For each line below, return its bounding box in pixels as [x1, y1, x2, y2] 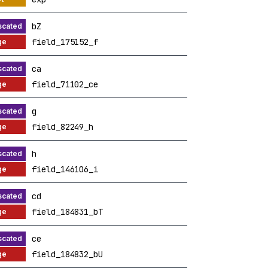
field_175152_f [32, 36, 98, 47]
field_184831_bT [32, 206, 103, 217]
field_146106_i [32, 163, 98, 175]
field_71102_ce [32, 78, 98, 90]
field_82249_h [32, 121, 94, 132]
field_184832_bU [32, 248, 103, 260]
